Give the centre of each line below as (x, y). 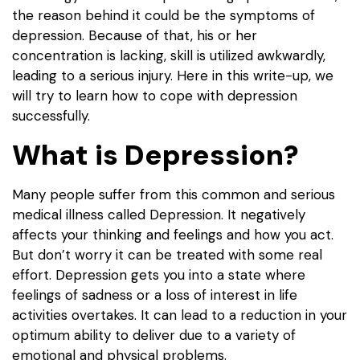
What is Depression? (155, 155)
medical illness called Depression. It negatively (159, 214)
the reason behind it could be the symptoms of (164, 16)
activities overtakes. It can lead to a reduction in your (180, 315)
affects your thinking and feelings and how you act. (173, 234)
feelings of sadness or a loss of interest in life (155, 295)
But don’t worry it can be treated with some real (167, 254)
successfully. (51, 116)
